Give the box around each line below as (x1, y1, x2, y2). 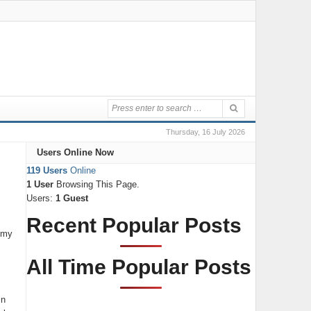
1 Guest (55, 193, 88, 203)
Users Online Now (36, 147, 114, 158)
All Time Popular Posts (26, 255, 251, 278)
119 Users (26, 165, 67, 176)
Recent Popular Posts (26, 214, 242, 237)
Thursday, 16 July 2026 (165, 128, 245, 136)
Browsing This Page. (53, 179, 140, 190)
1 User (26, 179, 53, 190)
